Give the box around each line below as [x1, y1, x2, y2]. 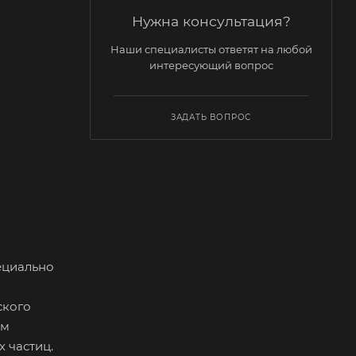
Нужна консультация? [131, 12, 291, 29]
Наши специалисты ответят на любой [110, 42, 312, 56]
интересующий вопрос [149, 58, 273, 72]
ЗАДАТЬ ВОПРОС [170, 111, 252, 122]
